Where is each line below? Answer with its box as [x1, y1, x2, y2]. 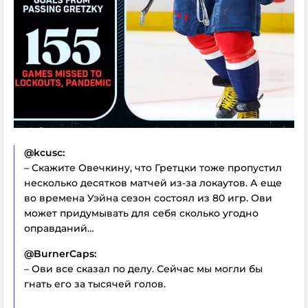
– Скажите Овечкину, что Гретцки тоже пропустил [24, 161, 282, 174]
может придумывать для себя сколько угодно [24, 206, 258, 219]
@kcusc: [24, 146, 65, 159]
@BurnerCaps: [24, 247, 96, 260]
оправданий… [24, 221, 94, 234]
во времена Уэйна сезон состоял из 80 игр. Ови [24, 191, 272, 204]
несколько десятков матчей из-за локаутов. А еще [24, 176, 282, 189]
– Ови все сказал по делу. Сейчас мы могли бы [24, 262, 263, 275]
